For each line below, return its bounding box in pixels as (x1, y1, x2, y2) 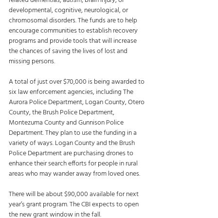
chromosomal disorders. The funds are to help (9, 15, 139, 26)
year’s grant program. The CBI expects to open (9, 199, 140, 210)
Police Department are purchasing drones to (9, 148, 135, 159)
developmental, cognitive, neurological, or (9, 5, 129, 16)
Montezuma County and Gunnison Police (9, 117, 125, 128)
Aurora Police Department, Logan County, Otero (9, 97, 146, 108)
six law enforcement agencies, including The (9, 87, 135, 98)
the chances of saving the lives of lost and (9, 46, 129, 57)
